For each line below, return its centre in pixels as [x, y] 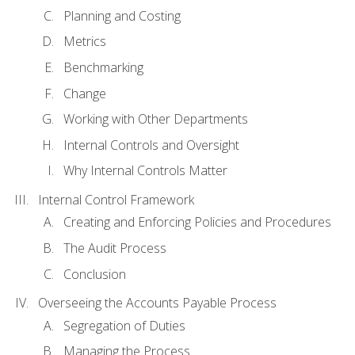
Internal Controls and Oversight [151, 145]
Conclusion [95, 274]
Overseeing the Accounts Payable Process [157, 303]
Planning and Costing [122, 15]
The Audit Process [115, 248]
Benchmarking [103, 68]
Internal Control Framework [116, 200]
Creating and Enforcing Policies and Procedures [197, 222]
